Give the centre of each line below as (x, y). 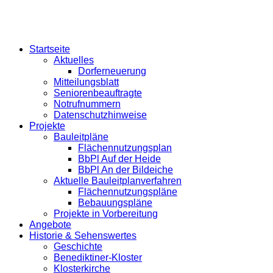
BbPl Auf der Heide (119, 158)
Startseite (50, 49)
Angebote (50, 224)
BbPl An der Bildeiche (126, 169)
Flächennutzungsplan (125, 147)
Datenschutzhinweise (100, 115)
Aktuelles (74, 60)
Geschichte (78, 246)
